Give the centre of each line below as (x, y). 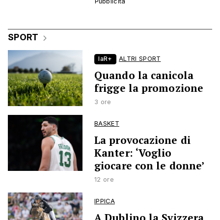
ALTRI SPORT (140, 59)
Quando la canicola (144, 75)
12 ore (104, 180)
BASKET (107, 124)
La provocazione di (142, 140)
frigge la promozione (149, 88)
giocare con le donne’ (150, 166)
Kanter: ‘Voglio (133, 153)
